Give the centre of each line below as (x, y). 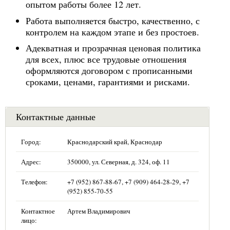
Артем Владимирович (99, 211)
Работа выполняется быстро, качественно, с (113, 20)
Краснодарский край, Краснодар (115, 142)
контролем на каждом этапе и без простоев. (112, 32)
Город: (31, 142)
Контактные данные (56, 117)
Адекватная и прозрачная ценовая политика (113, 47)
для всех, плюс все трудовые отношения (106, 59)
